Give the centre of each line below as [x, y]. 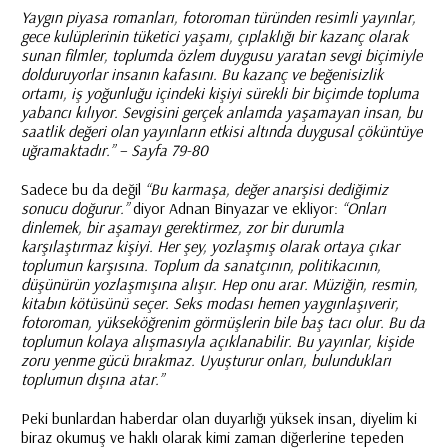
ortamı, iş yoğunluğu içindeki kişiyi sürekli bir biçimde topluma [219, 93]
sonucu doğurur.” [74, 208]
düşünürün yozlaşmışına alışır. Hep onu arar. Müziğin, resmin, [219, 284]
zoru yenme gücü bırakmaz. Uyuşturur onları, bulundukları [205, 360]
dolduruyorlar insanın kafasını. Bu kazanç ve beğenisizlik [201, 74]
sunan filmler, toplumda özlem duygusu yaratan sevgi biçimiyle [221, 55]
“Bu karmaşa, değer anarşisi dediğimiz [266, 189]
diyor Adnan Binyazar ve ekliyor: [235, 208]
